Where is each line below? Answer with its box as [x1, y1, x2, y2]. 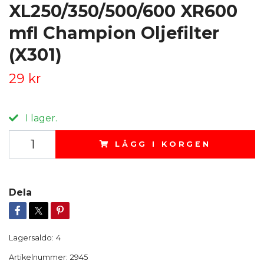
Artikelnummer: [9, 252, 68, 262]
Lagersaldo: [9, 233, 54, 242]
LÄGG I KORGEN [114, 139, 211, 148]
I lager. [23, 112, 57, 124]
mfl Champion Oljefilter [9, 22, 219, 43]
